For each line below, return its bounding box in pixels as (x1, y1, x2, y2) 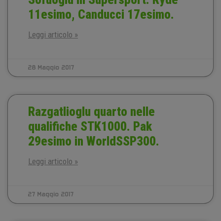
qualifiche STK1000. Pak (28, 119, 152, 134)
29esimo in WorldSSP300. (28, 134, 159, 148)
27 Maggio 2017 (28, 191, 74, 198)
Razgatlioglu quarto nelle (28, 105, 155, 119)
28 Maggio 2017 (28, 64, 74, 71)
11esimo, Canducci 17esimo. (28, 7, 174, 22)
